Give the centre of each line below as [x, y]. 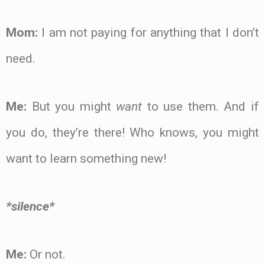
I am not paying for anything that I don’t [148, 33]
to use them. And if [201, 107]
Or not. [46, 254]
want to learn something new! [86, 159]
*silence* [30, 206]
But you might [72, 107]
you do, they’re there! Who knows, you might [132, 133]
